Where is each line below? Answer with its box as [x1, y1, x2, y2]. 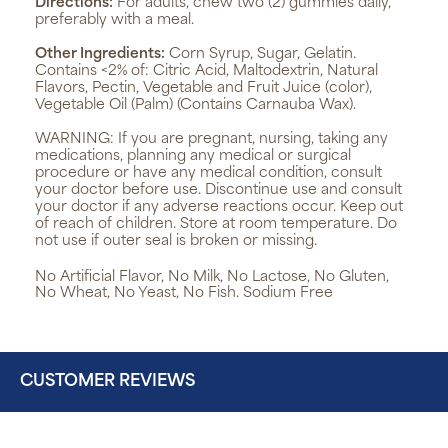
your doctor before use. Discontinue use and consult [35, 183, 402, 199]
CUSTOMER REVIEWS [20, 374, 195, 391]
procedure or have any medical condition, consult [35, 166, 382, 182]
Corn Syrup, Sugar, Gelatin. [165, 47, 356, 63]
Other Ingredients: [35, 47, 165, 63]
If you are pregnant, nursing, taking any [118, 132, 388, 148]
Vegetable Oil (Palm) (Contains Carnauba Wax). [35, 98, 356, 114]
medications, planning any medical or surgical [35, 149, 351, 165]
